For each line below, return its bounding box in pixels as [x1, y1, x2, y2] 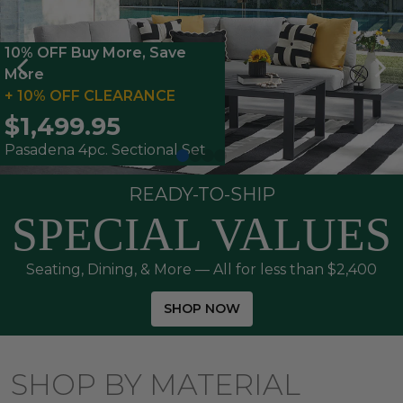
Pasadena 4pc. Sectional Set [4, 141, 206, 159]
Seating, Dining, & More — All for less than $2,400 [26, 261, 377, 279]
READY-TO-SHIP [128, 184, 275, 206]
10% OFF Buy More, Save [4, 44, 186, 62]
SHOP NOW [163, 300, 240, 318]
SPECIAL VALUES [12, 209, 391, 261]
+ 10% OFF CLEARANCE [4, 87, 175, 105]
